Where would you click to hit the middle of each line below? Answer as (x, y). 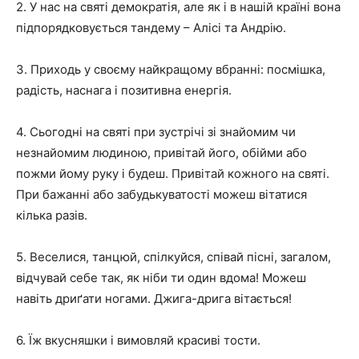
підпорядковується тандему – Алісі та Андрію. (151, 27)
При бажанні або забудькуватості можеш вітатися (161, 194)
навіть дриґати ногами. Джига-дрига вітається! (154, 298)
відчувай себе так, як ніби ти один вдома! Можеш (161, 277)
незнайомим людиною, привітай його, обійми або (161, 152)
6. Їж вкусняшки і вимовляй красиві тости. (138, 340)
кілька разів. (52, 215)
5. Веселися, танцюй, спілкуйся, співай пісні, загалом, (173, 256)
